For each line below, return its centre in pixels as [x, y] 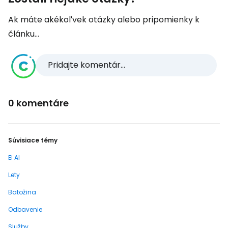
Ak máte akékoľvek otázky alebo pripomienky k [104, 20]
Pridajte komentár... [87, 65]
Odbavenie [25, 209]
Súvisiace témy [33, 140]
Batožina [22, 192]
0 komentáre [38, 103]
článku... [24, 34]
